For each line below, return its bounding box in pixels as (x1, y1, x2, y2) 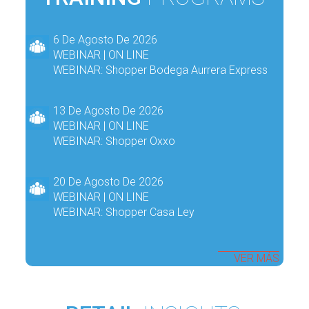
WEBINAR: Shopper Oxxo (53, 134, 176, 148)
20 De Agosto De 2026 (53, 175, 164, 188)
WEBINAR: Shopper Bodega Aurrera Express (53, 63, 268, 77)
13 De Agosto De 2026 (53, 103, 164, 117)
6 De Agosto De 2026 (53, 32, 158, 46)
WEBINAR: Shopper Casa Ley (53, 205, 195, 219)
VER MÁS (234, 251, 279, 265)
